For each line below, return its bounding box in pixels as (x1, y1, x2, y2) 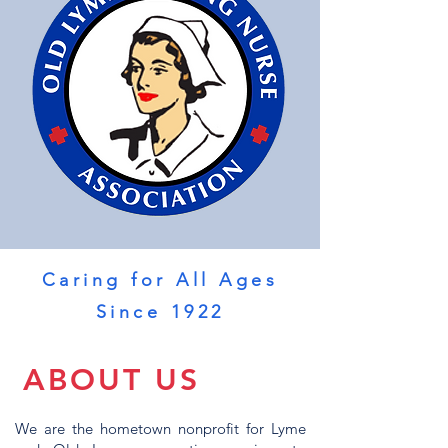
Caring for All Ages (41, 269, 279, 291)
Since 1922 (95, 301, 225, 323)
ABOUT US (23, 362, 200, 398)
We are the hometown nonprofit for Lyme (15, 419, 306, 438)
